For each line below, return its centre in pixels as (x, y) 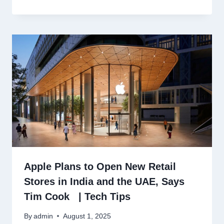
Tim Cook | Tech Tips (77, 197)
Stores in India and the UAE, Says (104, 182)
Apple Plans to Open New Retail (100, 167)
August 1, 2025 (87, 216)
